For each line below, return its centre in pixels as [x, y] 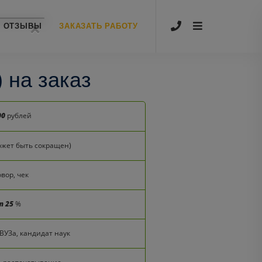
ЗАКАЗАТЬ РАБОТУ [99, 26]
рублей [18, 116]
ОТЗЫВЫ [23, 26]
